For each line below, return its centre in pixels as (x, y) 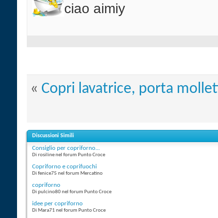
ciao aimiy (95, 9)
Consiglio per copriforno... (66, 148)
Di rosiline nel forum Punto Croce (69, 155)
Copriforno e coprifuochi (64, 167)
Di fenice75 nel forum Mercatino (67, 174)
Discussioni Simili (53, 136)
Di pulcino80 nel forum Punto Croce (72, 192)
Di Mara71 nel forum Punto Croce (69, 211)
